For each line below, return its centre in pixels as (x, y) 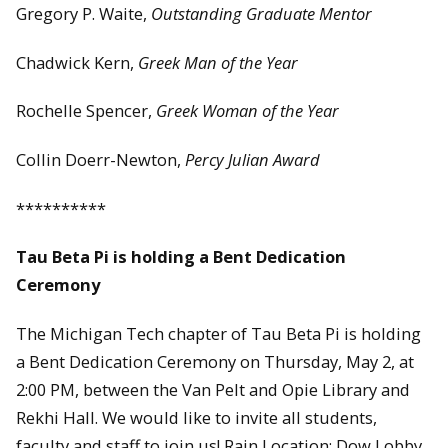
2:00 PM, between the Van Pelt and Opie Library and (213, 389)
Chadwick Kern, (77, 62)
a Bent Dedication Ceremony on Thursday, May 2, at (215, 361)
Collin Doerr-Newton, (100, 159)
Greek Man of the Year (218, 62)
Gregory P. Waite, (83, 14)
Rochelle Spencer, (86, 111)
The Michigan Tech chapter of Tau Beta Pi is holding (218, 333)
